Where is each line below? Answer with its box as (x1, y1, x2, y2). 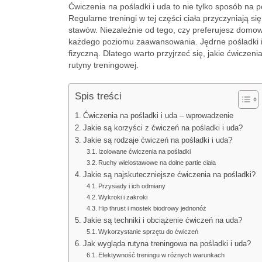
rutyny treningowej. (68, 60, 139, 70)
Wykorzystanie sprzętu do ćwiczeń (98, 228, 199, 235)
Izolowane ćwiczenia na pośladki (98, 148, 191, 155)
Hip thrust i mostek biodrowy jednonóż (98, 205, 207, 212)
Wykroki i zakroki (98, 194, 148, 201)
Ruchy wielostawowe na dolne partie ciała (98, 159, 216, 166)
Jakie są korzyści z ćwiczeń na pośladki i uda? (82, 124, 243, 132)
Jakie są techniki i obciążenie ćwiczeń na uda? (82, 216, 242, 225)
